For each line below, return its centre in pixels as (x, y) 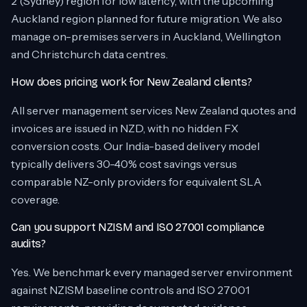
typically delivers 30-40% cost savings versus (124, 164)
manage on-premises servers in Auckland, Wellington (146, 36)
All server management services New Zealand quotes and (153, 110)
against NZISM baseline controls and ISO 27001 (130, 290)
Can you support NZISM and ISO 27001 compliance (138, 227)
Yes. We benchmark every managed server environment (152, 272)
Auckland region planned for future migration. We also (147, 19)
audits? (28, 244)
